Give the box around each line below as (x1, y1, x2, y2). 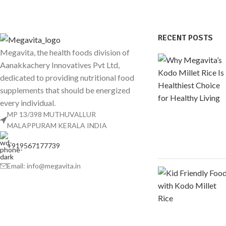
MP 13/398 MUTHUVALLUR (7, 110, 96, 119)
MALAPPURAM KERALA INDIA (7, 121, 107, 130)
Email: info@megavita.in (7, 161, 81, 171)
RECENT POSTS (157, 33, 213, 43)
